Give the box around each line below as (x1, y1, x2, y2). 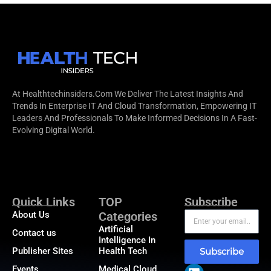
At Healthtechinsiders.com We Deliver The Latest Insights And (12, 88, 243, 99)
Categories (98, 209, 157, 224)
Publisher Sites (12, 245, 73, 256)
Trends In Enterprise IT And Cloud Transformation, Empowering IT (12, 100, 256, 111)
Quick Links (12, 194, 75, 209)
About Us (12, 209, 50, 220)
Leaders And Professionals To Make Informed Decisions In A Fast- (12, 113, 257, 123)
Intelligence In (98, 234, 155, 246)
